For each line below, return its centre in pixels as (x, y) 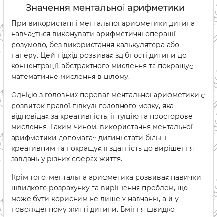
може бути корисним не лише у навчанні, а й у (95, 199)
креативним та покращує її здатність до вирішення (102, 148)
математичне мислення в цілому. (70, 77)
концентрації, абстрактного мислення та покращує (102, 66)
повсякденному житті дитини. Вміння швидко (93, 209)
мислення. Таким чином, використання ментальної (102, 127)
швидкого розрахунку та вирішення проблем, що (100, 188)
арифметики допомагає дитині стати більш (89, 138)
